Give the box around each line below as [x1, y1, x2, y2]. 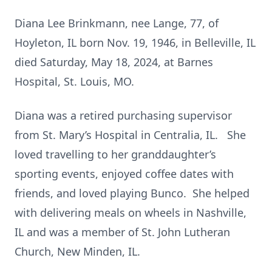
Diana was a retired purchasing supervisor [15, 108, 232, 123]
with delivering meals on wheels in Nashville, [15, 205, 246, 220]
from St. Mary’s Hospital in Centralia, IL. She [15, 127, 246, 142]
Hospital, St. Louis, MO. [15, 74, 134, 89]
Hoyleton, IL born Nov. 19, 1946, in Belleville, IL [15, 35, 256, 50]
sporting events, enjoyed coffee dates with [15, 166, 234, 181]
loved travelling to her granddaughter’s [15, 147, 216, 161]
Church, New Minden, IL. [15, 244, 140, 259]
